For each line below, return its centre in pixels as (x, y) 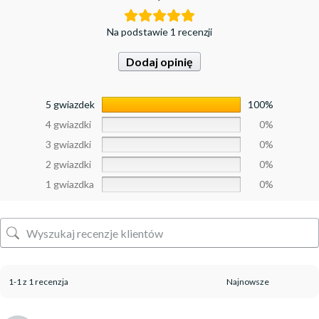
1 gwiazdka (70, 184)
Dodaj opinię (159, 62)
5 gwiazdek (70, 105)
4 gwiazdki (68, 125)
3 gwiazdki (68, 145)
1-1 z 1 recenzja (38, 282)
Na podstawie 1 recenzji (159, 32)
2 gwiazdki (68, 164)
